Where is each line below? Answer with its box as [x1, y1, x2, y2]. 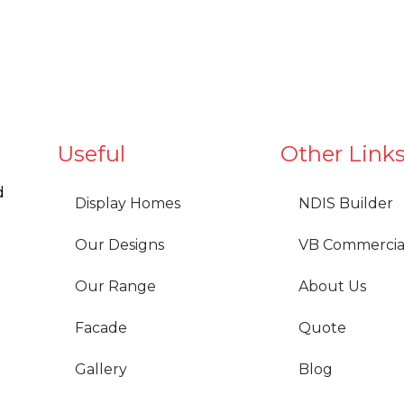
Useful [57, 140, 125, 167]
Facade [75, 318, 127, 336]
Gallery [75, 360, 127, 378]
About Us [298, 277, 366, 295]
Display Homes [75, 194, 180, 212]
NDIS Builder [298, 194, 393, 212]
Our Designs [75, 235, 164, 253]
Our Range [75, 277, 156, 295]
